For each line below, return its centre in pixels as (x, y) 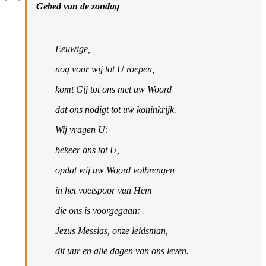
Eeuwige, (72, 49)
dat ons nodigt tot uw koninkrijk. (115, 109)
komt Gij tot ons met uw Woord (113, 89)
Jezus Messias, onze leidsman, (111, 230)
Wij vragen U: (81, 129)
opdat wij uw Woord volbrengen (115, 170)
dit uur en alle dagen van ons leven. (122, 251)
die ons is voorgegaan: (97, 210)
